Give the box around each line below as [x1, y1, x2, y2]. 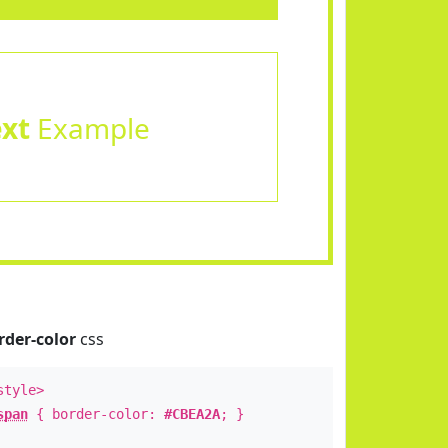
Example [29, 109, 150, 147]
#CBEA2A [163, 406, 220, 422]
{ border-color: [27, 406, 164, 422]
